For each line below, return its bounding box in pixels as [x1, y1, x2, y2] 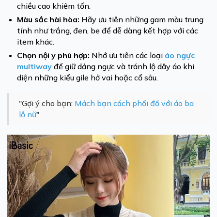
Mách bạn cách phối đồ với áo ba [75, 98, 194, 108]
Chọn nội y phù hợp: [17, 50, 90, 60]
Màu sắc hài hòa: [17, 15, 79, 24]
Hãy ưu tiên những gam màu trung [79, 15, 203, 24]
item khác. [17, 37, 54, 46]
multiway [17, 62, 52, 71]
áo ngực [165, 50, 195, 60]
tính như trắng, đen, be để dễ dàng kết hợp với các [17, 26, 198, 35]
